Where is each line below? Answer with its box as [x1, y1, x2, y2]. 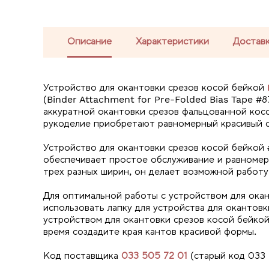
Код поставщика [43, 249, 121, 261]
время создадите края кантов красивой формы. [43, 225, 259, 237]
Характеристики [136, 35, 209, 47]
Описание [67, 35, 112, 47]
